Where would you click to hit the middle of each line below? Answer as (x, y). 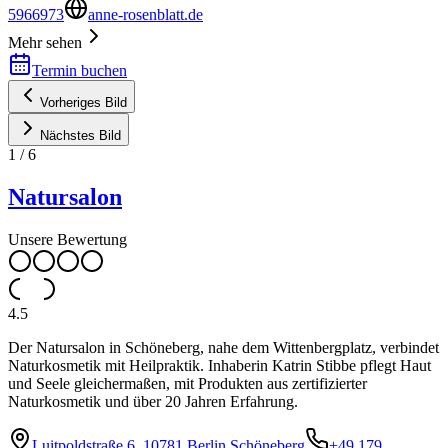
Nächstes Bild (80, 135)
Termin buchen (79, 70)
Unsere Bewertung (67, 239)
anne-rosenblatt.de (145, 14)
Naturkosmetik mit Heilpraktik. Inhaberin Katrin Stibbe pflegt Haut (219, 365)
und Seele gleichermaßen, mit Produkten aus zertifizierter (187, 383)
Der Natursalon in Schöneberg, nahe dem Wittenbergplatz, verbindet (223, 347)
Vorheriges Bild (83, 102)
